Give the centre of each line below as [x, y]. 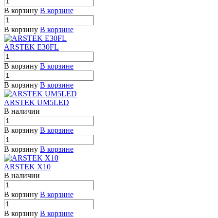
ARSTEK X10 [27, 166]
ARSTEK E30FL [31, 47]
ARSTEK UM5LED [36, 102]
